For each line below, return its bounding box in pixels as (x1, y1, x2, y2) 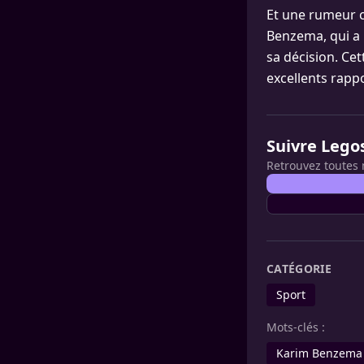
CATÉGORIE (266, 261, 332, 276)
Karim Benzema (276, 345, 362, 361)
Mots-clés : (266, 319, 325, 335)
